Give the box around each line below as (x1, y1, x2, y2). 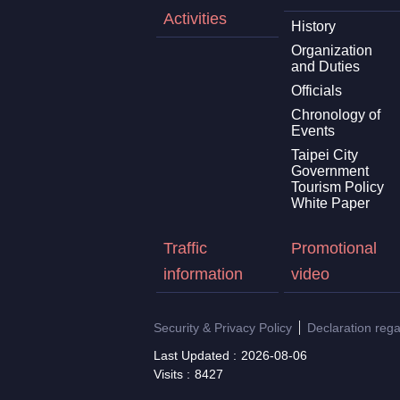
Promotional (290, 238, 377, 257)
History (290, 18, 336, 34)
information (163, 264, 243, 283)
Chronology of (290, 106, 380, 122)
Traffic (163, 238, 207, 257)
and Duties (290, 58, 360, 74)
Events (290, 122, 335, 138)
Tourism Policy (290, 179, 384, 195)
